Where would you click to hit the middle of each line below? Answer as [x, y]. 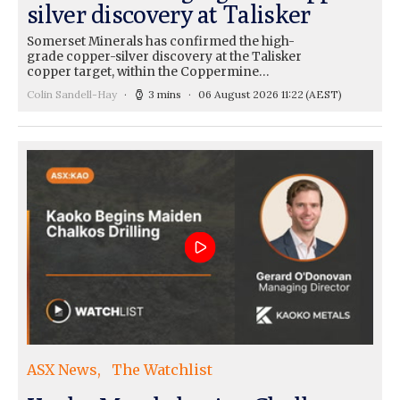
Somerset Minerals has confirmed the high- [161, 41]
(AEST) [324, 94]
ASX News [62, 369]
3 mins [165, 94]
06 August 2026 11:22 [251, 94]
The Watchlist [162, 369]
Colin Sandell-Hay [72, 94]
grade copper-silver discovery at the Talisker [164, 56]
